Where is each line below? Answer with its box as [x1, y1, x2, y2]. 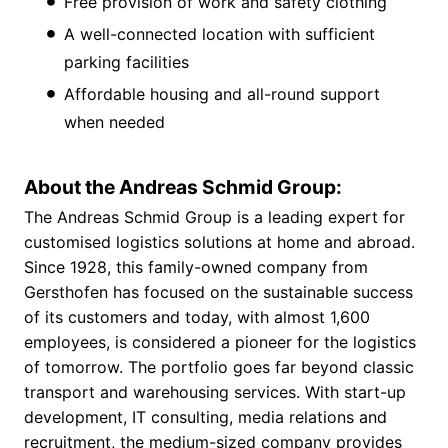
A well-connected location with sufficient [64, 24, 375, 45]
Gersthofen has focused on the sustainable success [24, 282, 413, 303]
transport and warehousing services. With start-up [24, 382, 406, 403]
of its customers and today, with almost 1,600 [24, 307, 370, 328]
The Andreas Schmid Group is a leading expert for [24, 207, 405, 228]
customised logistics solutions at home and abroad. [24, 232, 415, 253]
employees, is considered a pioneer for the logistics [24, 332, 416, 353]
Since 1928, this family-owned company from [24, 257, 368, 278]
